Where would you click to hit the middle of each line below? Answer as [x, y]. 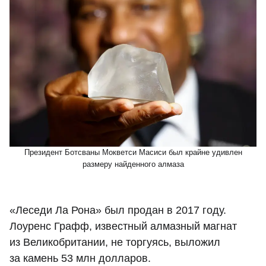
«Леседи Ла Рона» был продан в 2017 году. [118, 210]
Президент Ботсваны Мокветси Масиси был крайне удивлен [133, 152]
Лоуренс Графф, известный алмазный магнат [123, 226]
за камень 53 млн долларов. [80, 258]
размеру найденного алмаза [133, 164]
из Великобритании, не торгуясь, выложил [115, 242]
